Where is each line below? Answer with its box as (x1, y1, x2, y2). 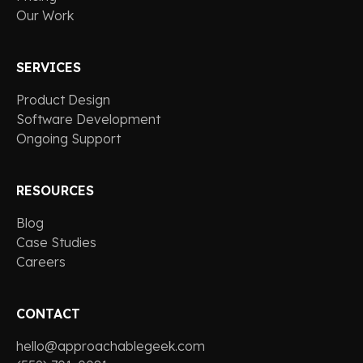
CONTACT (16, 305, 80, 322)
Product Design (16, 92, 110, 109)
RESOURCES (16, 182, 94, 199)
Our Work (16, 7, 74, 24)
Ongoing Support (16, 130, 121, 147)
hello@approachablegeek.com (16, 338, 205, 355)
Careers (16, 254, 66, 271)
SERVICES (16, 59, 81, 76)
